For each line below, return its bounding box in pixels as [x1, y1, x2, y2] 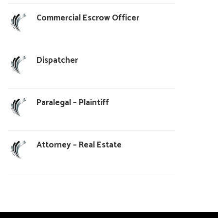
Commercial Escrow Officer [36, 11, 139, 25]
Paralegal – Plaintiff [36, 95, 109, 109]
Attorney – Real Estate [36, 138, 122, 152]
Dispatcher [36, 53, 78, 67]
